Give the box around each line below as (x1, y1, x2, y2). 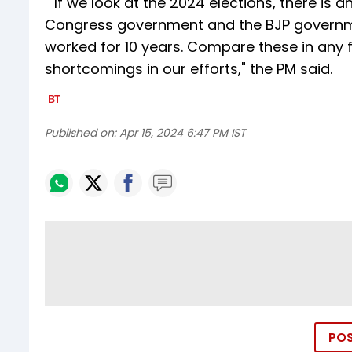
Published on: (45, 125, 116, 141)
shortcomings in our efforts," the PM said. (45, 59, 332, 79)
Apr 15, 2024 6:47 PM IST (119, 125, 246, 141)
